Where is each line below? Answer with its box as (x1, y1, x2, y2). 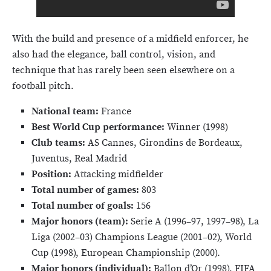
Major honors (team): (31, 215, 131, 228)
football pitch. (12, 79, 74, 93)
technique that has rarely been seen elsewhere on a (12, 64, 235, 77)
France (101, 105, 131, 118)
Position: (31, 168, 74, 181)
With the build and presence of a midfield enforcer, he (12, 32, 249, 45)
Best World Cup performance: (31, 120, 167, 134)
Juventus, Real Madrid (31, 152, 127, 165)
